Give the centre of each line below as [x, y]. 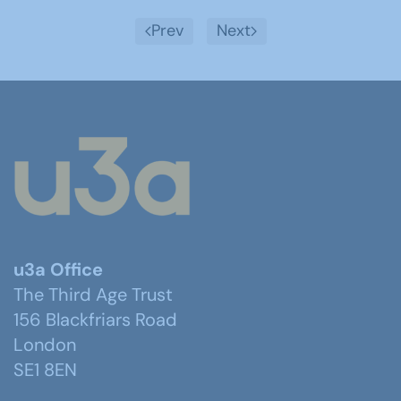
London [45, 345]
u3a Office [58, 270]
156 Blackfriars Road [95, 320]
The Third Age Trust [93, 295]
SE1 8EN [45, 370]
